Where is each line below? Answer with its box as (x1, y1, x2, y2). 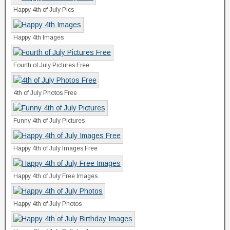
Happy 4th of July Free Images (13, 172, 98, 180)
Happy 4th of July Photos (13, 200, 82, 207)
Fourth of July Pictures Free (13, 61, 89, 69)
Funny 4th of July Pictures (13, 117, 85, 124)
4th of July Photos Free (13, 89, 77, 97)
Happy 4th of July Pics (13, 6, 74, 13)
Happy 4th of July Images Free (13, 144, 98, 152)
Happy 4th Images (13, 33, 64, 41)
